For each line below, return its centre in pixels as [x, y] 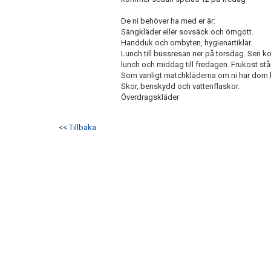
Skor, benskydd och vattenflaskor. [180, 86]
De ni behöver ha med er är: [168, 21]
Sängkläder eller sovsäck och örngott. [187, 32]
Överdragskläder [150, 97]
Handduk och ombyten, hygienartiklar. [187, 43]
